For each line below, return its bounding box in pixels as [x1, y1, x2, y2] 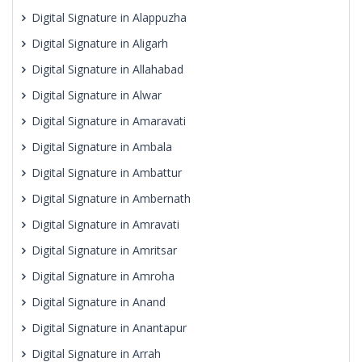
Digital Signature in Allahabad [32, 61, 183, 77]
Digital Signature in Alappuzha [32, 10, 187, 25]
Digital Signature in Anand [32, 294, 166, 309]
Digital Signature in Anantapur [32, 320, 187, 335]
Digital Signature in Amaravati [32, 113, 186, 128]
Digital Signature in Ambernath [32, 191, 191, 206]
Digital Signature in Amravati [32, 217, 179, 232]
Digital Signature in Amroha [32, 268, 175, 284]
